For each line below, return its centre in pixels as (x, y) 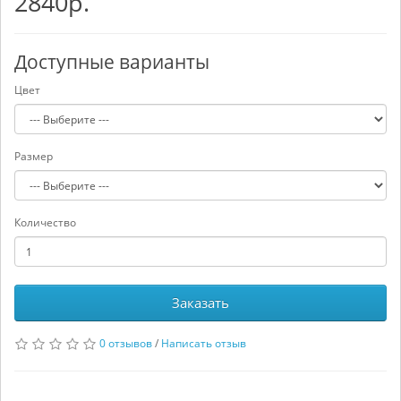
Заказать (200, 303)
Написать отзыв (204, 343)
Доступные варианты (112, 62)
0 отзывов (126, 343)
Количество (45, 222)
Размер (34, 156)
